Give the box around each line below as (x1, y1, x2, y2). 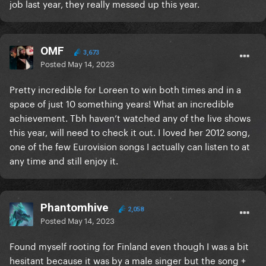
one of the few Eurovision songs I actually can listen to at (9, 138, 250, 153)
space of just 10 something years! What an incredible (9, 96, 234, 110)
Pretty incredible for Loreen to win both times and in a (9, 81, 241, 96)
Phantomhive (40, 201, 109, 215)
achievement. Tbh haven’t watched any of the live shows (9, 110, 251, 125)
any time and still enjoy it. (9, 153, 118, 167)
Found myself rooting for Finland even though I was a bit (9, 238, 249, 253)
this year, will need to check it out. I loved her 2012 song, (9, 124, 250, 139)
